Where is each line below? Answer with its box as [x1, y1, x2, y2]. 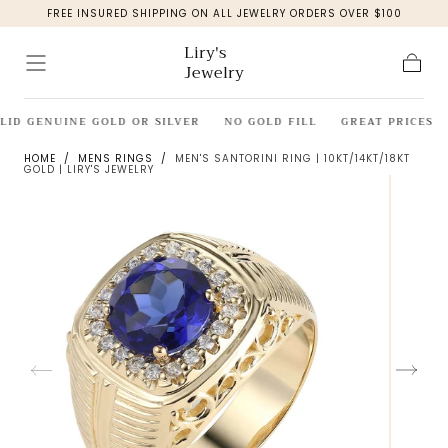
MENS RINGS [78, 151, 153, 166]
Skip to [66, 13, 112, 33]
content [60, 28, 118, 48]
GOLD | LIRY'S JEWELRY [24, 162, 154, 177]
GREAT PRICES [338, 113, 431, 130]
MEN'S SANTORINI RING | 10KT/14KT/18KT [175, 151, 410, 166]
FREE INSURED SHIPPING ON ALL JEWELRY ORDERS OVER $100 [46, 6, 402, 21]
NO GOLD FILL [221, 113, 315, 130]
